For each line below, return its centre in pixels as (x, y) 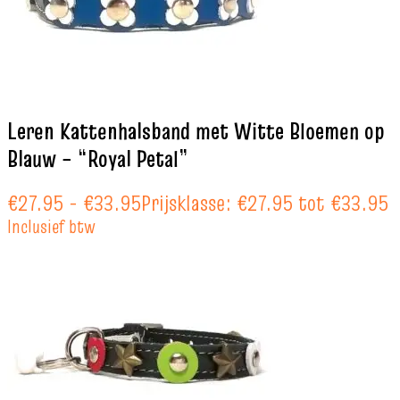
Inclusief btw (51, 226)
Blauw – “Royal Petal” (98, 159)
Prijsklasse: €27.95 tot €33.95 (265, 203)
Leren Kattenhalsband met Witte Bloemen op (196, 132)
